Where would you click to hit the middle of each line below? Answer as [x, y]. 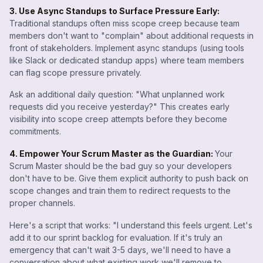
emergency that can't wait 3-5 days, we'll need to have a [120, 249]
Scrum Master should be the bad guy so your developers [121, 166]
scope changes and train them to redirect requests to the [120, 191]
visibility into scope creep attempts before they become [118, 119]
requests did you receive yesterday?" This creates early [119, 107]
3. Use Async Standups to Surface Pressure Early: [114, 11]
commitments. [35, 131]
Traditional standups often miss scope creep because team [124, 23]
